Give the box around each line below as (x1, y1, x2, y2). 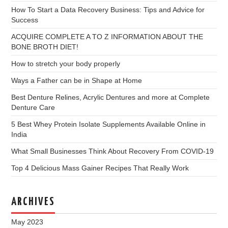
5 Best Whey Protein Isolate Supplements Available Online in (11, 120, 206, 128)
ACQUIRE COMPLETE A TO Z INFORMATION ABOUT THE (11, 33, 204, 41)
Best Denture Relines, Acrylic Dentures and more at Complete (11, 93, 210, 101)
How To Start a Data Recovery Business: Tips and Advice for (11, 6, 205, 14)
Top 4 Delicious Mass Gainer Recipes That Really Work (11, 164, 189, 172)
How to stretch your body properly (11, 60, 121, 68)
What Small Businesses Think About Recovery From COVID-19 (11, 147, 214, 155)
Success (11, 16, 39, 24)
